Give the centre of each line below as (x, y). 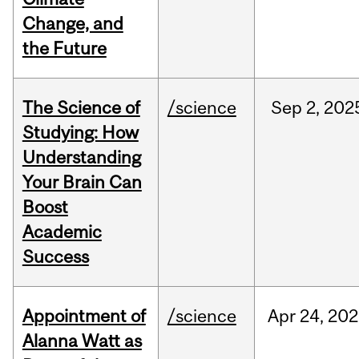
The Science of (81, 108)
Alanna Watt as (82, 341)
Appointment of (84, 316)
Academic (62, 232)
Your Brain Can (82, 182)
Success (55, 257)
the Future (64, 48)
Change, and (73, 24)
